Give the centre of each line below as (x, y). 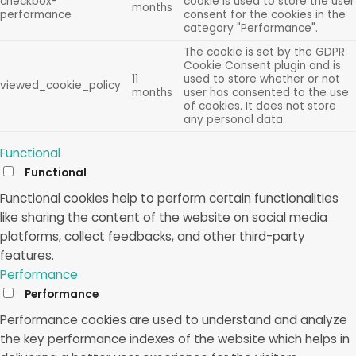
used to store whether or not (261, 79)
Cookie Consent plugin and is (262, 65)
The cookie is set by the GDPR (264, 52)
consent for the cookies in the (264, 14)
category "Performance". (250, 28)
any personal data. (234, 119)
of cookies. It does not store (259, 106)
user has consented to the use (266, 92)
